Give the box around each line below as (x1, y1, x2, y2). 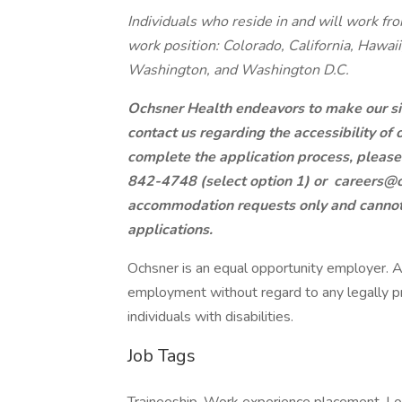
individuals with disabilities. (127, 307, 293, 327)
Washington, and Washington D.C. (127, 60, 349, 80)
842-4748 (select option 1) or (127, 171, 330, 191)
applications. (127, 220, 213, 240)
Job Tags (127, 344, 196, 368)
